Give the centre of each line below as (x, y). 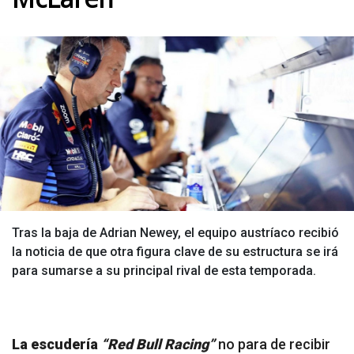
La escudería (56, 344)
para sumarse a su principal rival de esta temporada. (164, 270)
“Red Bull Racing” (158, 344)
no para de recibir (274, 344)
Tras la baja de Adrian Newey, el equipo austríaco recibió (175, 232)
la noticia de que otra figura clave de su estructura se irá (175, 251)
